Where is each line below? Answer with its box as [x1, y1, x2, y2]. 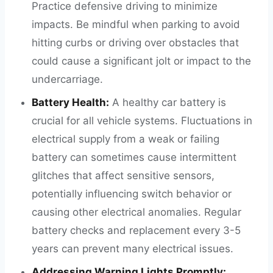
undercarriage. [32, 73, 103, 85]
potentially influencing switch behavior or [32, 188, 232, 200]
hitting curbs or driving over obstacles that [32, 37, 239, 49]
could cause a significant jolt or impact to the [32, 55, 251, 67]
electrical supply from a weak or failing [32, 133, 219, 145]
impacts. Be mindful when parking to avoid [32, 18, 240, 30]
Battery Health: [32, 96, 109, 108]
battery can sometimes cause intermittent [32, 151, 236, 163]
